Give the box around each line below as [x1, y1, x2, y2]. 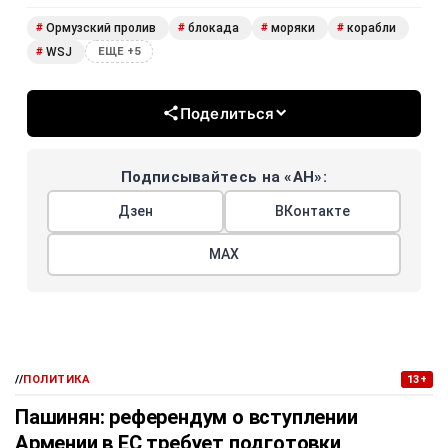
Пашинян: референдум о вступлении [15, 404, 358, 429]
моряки [271, 20, 315, 35]
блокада [188, 20, 239, 35]
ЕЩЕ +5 [98, 45, 140, 59]
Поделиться [179, 103, 275, 123]
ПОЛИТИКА [23, 372, 91, 386]
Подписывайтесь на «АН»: [121, 167, 327, 186]
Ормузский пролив [46, 20, 156, 35]
